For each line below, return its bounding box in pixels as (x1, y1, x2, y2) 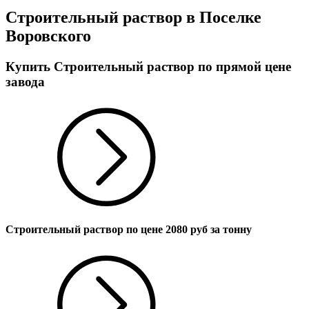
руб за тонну (188, 223, 252, 235)
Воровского (6, 26, 91, 45)
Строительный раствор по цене (6, 223, 163, 235)
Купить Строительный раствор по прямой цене (6, 59, 291, 74)
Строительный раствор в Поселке (6, 8, 261, 26)
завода (6, 74, 45, 89)
